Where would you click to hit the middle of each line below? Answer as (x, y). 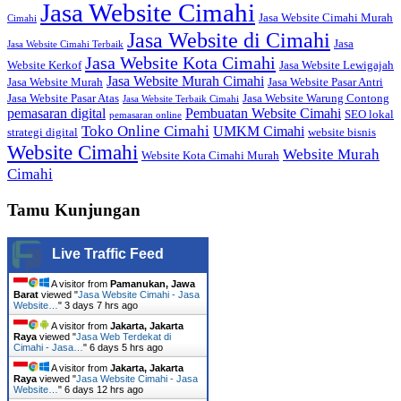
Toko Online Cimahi (145, 131)
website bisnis (342, 132)
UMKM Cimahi (259, 132)
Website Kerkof (44, 65)
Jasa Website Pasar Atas (63, 98)
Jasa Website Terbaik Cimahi (181, 99)
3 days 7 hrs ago (101, 305)
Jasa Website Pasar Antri (325, 82)
